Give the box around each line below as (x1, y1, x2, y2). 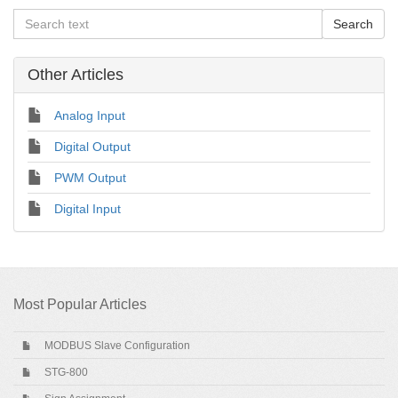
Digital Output (54, 139, 131, 154)
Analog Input (54, 108, 125, 123)
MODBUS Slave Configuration (44, 339, 190, 352)
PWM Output (54, 171, 126, 185)
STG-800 (44, 366, 88, 378)
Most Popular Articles (13, 297, 147, 312)
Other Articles (28, 66, 123, 84)
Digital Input (54, 202, 121, 216)
